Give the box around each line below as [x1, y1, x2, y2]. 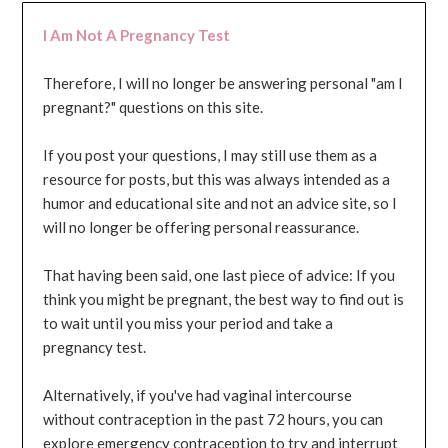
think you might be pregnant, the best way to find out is [43, 290, 405, 309]
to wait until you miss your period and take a [43, 314, 334, 333]
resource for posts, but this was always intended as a [43, 170, 391, 189]
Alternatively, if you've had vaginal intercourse [43, 386, 353, 405]
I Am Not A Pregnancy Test [43, 26, 231, 45]
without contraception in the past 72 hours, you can [43, 410, 384, 429]
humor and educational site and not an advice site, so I [43, 194, 398, 213]
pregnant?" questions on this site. [43, 98, 264, 117]
